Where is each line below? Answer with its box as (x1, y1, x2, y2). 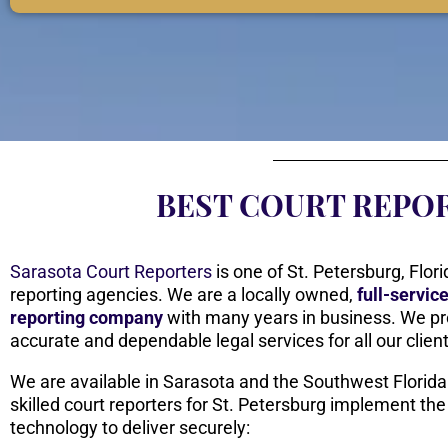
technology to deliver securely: (10, 417, 254, 439)
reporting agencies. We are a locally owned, (10, 284, 357, 306)
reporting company (10, 307, 163, 329)
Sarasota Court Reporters (10, 261, 212, 283)
